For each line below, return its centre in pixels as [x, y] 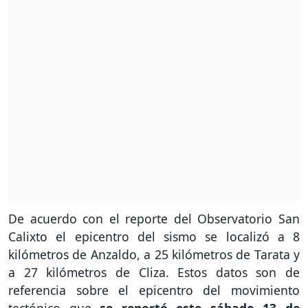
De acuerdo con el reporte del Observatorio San [154, 218]
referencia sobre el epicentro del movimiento [154, 290]
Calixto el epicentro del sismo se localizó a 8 [154, 236]
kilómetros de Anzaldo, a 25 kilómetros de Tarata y [154, 254]
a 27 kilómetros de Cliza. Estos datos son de [154, 272]
